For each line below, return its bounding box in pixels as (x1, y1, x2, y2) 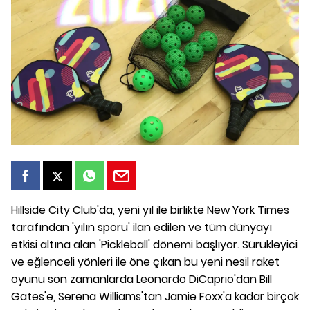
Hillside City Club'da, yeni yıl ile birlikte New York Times (11, 202, 289, 218)
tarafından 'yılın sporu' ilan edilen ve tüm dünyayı (11, 219, 272, 235)
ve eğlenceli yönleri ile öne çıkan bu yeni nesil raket (11, 254, 280, 270)
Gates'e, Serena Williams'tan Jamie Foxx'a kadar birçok (11, 289, 299, 304)
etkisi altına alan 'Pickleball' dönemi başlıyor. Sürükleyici (11, 237, 298, 253)
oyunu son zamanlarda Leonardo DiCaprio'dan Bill (11, 271, 272, 287)
